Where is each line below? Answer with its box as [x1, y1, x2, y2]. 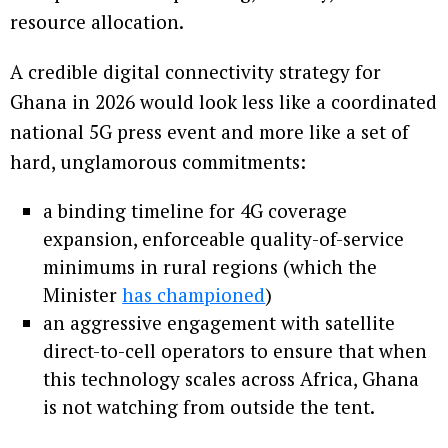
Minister [43, 282, 123, 308]
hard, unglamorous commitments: [10, 149, 306, 175]
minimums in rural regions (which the [43, 254, 378, 280]
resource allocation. [10, 9, 184, 35]
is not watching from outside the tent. [43, 394, 376, 420]
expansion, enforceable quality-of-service [43, 226, 405, 252]
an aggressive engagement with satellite [43, 310, 396, 336]
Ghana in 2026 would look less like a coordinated [10, 89, 437, 115]
